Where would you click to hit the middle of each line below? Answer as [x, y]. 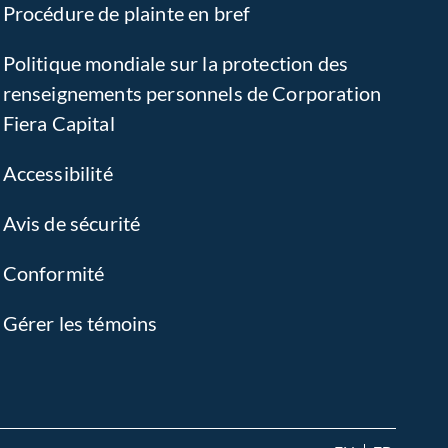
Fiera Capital [58, 123]
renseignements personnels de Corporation [192, 93]
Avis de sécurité [71, 223]
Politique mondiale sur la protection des [175, 63]
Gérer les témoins [80, 323]
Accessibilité [57, 173]
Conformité [53, 273]
